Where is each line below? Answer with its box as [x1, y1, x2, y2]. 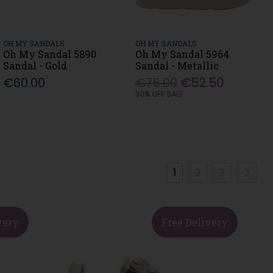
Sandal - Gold [2, 59, 67, 73]
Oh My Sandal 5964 [135, 48, 229, 61]
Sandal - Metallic [135, 59, 219, 73]
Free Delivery [161, 215, 229, 229]
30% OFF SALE [135, 88, 183, 99]
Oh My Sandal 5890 [2, 48, 96, 61]
